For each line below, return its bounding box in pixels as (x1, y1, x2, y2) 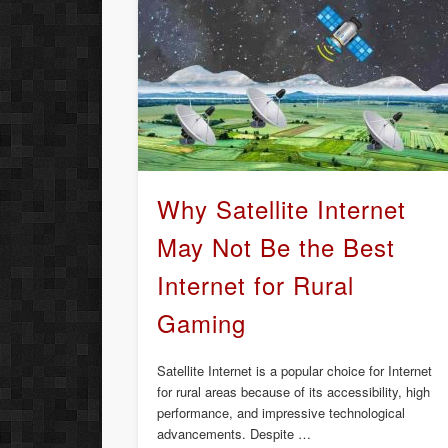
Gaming (157, 305, 247, 341)
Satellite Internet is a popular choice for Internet (157, 361, 433, 381)
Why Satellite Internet (157, 191, 407, 227)
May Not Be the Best (157, 229, 396, 265)
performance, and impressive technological (157, 403, 406, 423)
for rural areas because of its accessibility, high (157, 382, 431, 402)
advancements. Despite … (157, 424, 312, 444)
